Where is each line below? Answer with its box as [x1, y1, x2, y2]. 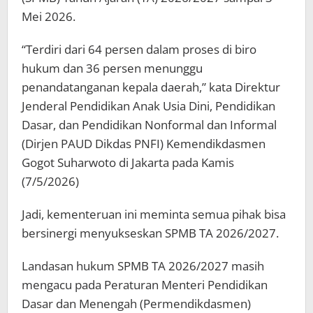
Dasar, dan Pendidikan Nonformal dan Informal [22, 116, 277, 133]
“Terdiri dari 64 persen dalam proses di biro [22, 41, 256, 57]
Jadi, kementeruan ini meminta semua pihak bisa [22, 205, 286, 222]
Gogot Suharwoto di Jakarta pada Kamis [22, 154, 234, 170]
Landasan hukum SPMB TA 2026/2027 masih [22, 257, 264, 274]
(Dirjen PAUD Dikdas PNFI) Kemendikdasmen [22, 135, 265, 152]
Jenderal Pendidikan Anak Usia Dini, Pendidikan [22, 97, 275, 114]
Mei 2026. [22, 8, 75, 24]
